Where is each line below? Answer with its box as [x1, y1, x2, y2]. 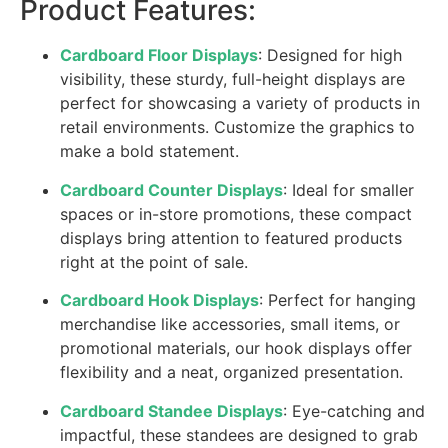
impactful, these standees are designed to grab [60, 424, 418, 445]
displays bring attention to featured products [60, 227, 402, 248]
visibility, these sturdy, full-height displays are [60, 69, 405, 90]
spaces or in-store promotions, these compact [60, 203, 412, 224]
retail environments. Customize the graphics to [60, 117, 415, 138]
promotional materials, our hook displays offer [60, 338, 412, 359]
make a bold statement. [60, 141, 239, 162]
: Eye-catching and [283, 400, 425, 421]
